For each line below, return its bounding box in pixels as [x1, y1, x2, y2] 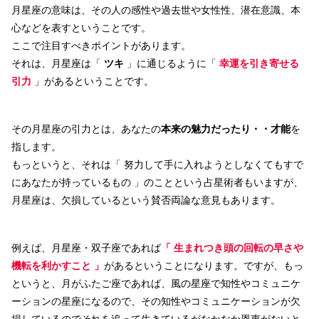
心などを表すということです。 [11, 21, 151, 33]
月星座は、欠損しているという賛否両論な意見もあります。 [11, 194, 281, 206]
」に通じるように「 [124, 57, 216, 69]
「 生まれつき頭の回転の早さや [161, 241, 303, 253]
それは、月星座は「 [11, 57, 104, 69]
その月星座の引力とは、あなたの [11, 122, 161, 135]
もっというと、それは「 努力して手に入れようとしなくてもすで [11, 158, 303, 170]
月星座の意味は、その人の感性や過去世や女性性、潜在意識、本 [11, 4, 300, 16]
